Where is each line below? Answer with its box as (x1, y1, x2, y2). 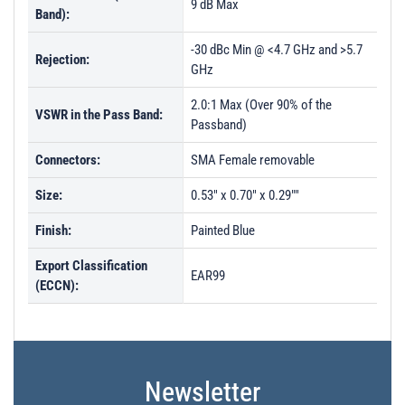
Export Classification (35, 258, 147, 274)
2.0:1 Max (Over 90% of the (191, 97, 332, 113)
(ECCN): (35, 278, 79, 294)
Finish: (35, 222, 71, 239)
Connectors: (35, 152, 100, 168)
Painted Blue (191, 222, 255, 239)
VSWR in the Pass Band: (35, 107, 163, 123)
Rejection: (35, 52, 89, 68)
